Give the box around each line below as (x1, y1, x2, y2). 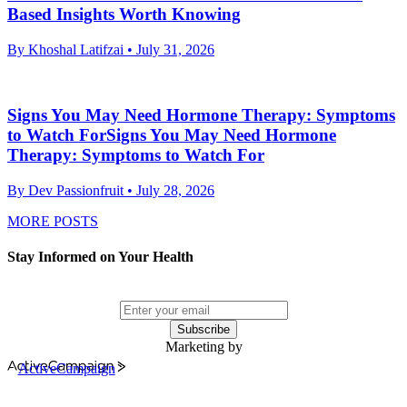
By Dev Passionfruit (7, 182, 124, 198)
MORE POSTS (7, 213, 98, 229)
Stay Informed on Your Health (7, 249, 194, 265)
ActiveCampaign (17, 361, 115, 377)
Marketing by (164, 339, 243, 355)
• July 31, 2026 (127, 41, 214, 57)
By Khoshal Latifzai (7, 41, 124, 57)
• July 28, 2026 (127, 182, 214, 198)
